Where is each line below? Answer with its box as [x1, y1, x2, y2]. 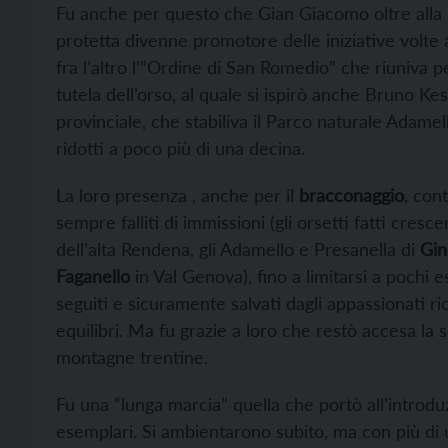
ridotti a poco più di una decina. [56, 137, 305, 159]
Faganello [56, 265, 130, 287]
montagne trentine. [56, 346, 208, 368]
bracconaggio [299, 184, 404, 206]
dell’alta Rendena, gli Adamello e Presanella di [56, 238, 415, 260]
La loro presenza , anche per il [56, 184, 299, 206]
